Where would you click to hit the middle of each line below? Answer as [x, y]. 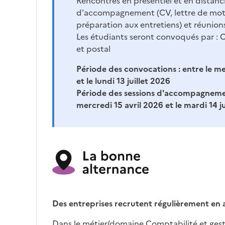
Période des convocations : [129, 69]
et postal [93, 49]
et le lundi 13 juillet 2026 [123, 81]
